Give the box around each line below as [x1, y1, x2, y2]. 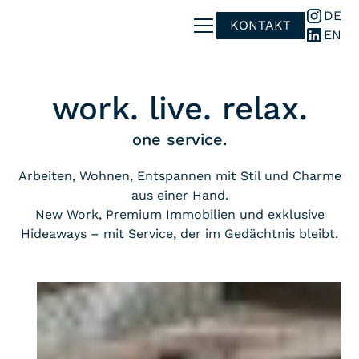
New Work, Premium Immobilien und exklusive [34, 207, 325, 222]
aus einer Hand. [131, 188, 228, 203]
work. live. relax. [51, 90, 308, 127]
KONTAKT [229, 18, 291, 33]
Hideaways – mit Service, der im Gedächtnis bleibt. [21, 226, 338, 241]
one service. [132, 130, 227, 149]
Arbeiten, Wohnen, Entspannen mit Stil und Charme [18, 168, 341, 184]
